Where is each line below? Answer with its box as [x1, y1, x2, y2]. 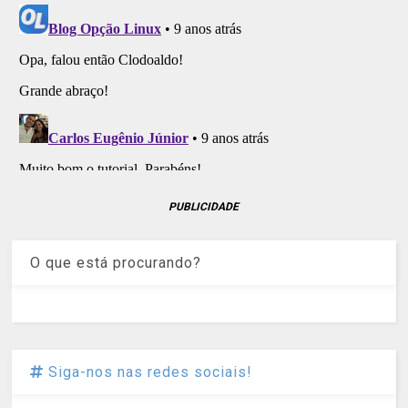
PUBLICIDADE [168, 199, 240, 213]
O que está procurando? [30, 253, 202, 271]
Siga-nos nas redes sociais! [44, 362, 253, 381]
